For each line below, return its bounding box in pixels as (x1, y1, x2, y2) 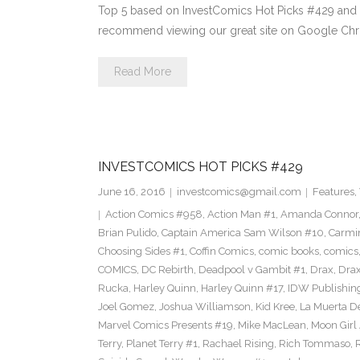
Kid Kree (255, 301, 295, 313)
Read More (113, 65, 171, 79)
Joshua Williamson (158, 301, 251, 313)
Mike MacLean (237, 319, 306, 332)
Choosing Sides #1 (97, 245, 185, 258)
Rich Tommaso (278, 337, 350, 350)
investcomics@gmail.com (176, 186, 301, 198)
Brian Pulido (97, 227, 157, 239)
